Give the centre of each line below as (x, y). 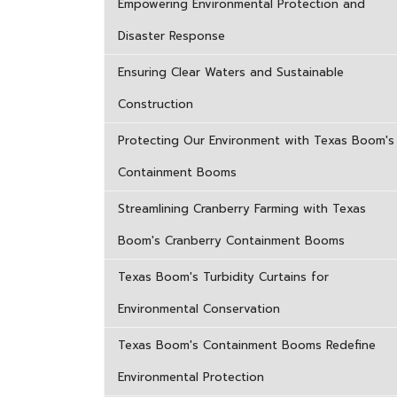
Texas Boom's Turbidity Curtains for (223, 277)
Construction (156, 104)
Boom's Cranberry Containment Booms (231, 241)
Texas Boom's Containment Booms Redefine (247, 345)
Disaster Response (171, 36)
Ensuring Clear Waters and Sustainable (231, 72)
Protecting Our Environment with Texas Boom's (256, 140)
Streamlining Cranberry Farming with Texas (242, 209)
